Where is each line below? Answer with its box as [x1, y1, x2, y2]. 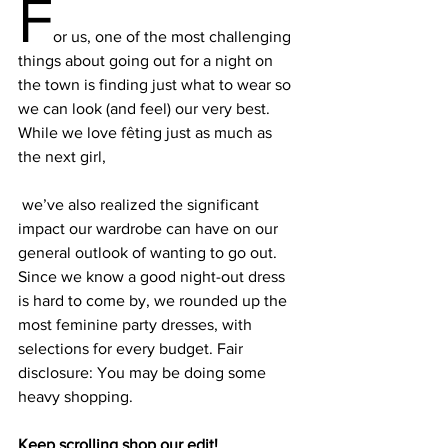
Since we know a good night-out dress [18, 268, 289, 286]
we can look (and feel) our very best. [18, 100, 274, 118]
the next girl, [18, 148, 106, 166]
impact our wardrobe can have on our [18, 220, 282, 238]
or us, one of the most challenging [53, 28, 295, 46]
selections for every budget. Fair [18, 340, 247, 358]
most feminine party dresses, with [18, 316, 256, 334]
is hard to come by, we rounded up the [18, 292, 291, 310]
